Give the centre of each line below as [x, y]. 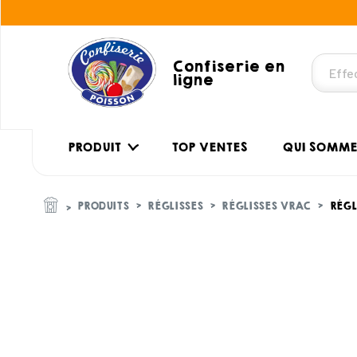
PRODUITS [103, 206]
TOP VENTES [209, 147]
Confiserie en [228, 66]
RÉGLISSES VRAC [266, 206]
